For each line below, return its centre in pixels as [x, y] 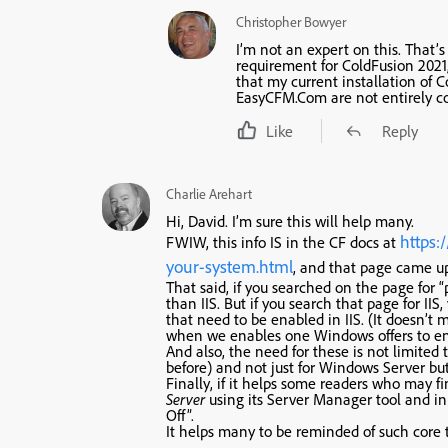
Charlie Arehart [209, 194]
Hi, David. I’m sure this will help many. [290, 221]
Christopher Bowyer [291, 22]
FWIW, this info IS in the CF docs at [283, 242]
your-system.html [229, 267]
